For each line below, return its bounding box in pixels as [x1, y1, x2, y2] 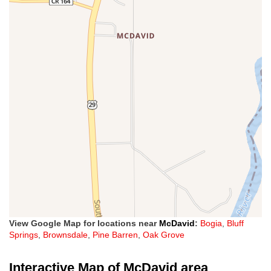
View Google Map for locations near [9, 218, 159, 229]
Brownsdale [43, 230, 88, 240]
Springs [9, 230, 38, 240]
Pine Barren [93, 230, 138, 240]
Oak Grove [143, 230, 184, 240]
